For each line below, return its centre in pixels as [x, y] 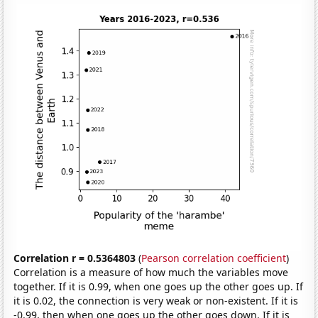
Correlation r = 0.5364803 [75, 258]
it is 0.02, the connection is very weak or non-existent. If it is [156, 300]
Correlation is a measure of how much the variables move [151, 272]
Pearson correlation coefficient [214, 258]
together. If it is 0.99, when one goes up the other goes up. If [159, 286]
